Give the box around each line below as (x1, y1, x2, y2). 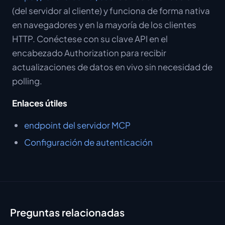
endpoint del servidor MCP (24, 120, 131, 131)
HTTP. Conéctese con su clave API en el (12, 33, 168, 44)
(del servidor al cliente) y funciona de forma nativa (12, 5, 210, 16)
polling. (12, 75, 42, 86)
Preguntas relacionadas (10, 206, 125, 218)
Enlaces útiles (12, 97, 67, 108)
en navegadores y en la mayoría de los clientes (12, 19, 196, 30)
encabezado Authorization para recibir (12, 47, 166, 58)
